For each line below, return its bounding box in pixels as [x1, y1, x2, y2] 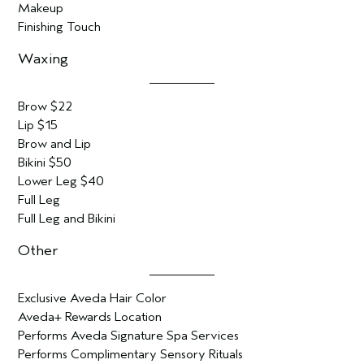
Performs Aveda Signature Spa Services [18, 328, 240, 343]
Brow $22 [18, 99, 73, 114]
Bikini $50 [18, 155, 72, 170]
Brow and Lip [18, 136, 92, 151]
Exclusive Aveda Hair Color [18, 291, 167, 305]
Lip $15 [18, 118, 58, 132]
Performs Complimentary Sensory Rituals [18, 347, 244, 362]
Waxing [18, 50, 69, 67]
